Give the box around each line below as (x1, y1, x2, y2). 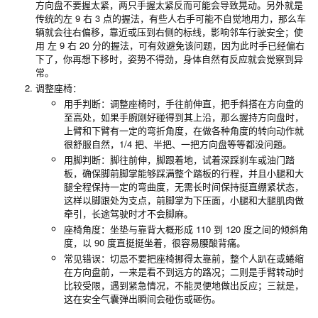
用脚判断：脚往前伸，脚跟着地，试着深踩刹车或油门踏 (64, 153, 295, 167)
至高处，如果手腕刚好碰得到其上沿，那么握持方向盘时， (64, 110, 304, 124)
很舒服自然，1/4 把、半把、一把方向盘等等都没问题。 (64, 137, 292, 151)
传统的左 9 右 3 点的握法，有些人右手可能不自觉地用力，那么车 (35, 11, 306, 26)
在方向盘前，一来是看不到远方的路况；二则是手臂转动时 (64, 265, 304, 279)
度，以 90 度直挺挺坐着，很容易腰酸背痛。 (64, 236, 246, 250)
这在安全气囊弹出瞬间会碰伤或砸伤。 (64, 292, 221, 306)
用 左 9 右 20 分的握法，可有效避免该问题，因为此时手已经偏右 (35, 38, 305, 53)
